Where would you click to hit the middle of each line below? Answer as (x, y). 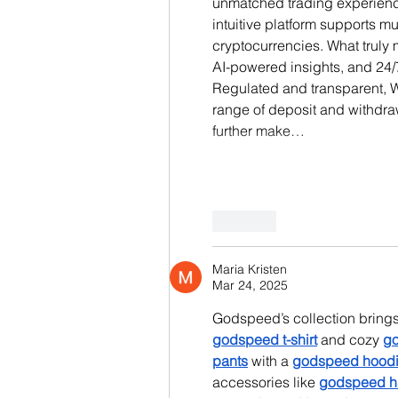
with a (270, 360)
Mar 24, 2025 (250, 285)
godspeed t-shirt (265, 339)
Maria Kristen (250, 269)
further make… (259, 130)
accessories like (266, 382)
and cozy (350, 339)
